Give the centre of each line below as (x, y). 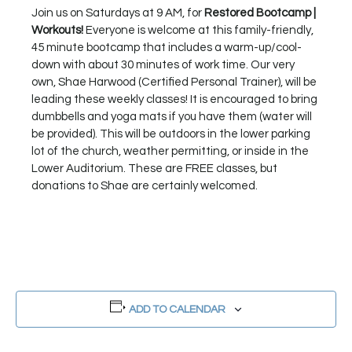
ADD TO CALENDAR (178, 309)
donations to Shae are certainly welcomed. (145, 185)
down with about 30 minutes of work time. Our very (163, 64)
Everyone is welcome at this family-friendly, (198, 30)
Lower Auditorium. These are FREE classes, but (154, 168)
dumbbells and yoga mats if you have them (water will (171, 116)
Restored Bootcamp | (260, 13)
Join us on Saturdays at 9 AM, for (117, 13)
